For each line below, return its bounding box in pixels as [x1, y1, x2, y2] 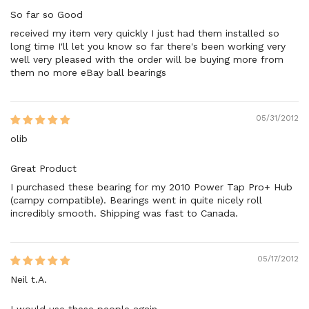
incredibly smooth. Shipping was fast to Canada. [10, 207, 238, 219]
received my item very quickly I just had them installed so [10, 27, 279, 39]
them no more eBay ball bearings [10, 66, 166, 78]
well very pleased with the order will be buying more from [10, 53, 283, 65]
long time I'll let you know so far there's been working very [10, 40, 286, 52]
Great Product [10, 162, 77, 174]
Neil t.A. [10, 273, 47, 285]
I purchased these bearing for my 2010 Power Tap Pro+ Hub [10, 181, 292, 192]
